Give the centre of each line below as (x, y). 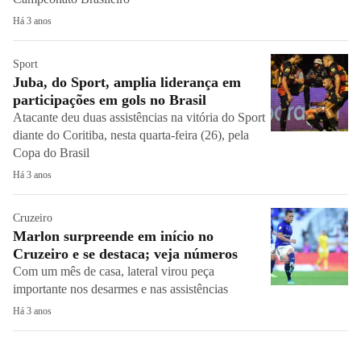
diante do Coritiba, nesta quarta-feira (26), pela (131, 135)
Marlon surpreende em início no (113, 236)
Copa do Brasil (51, 153)
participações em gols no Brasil (110, 100)
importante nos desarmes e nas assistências (120, 289)
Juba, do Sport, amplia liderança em (127, 82)
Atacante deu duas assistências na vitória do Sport (139, 117)
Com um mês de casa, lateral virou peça (114, 271)
